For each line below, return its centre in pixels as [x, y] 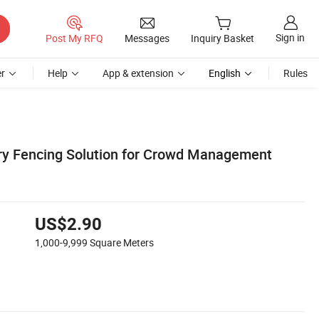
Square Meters [122, 242]
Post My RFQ [74, 38]
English [225, 73]
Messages [147, 38]
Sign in [290, 38]
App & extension [138, 73]
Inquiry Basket [223, 38]
